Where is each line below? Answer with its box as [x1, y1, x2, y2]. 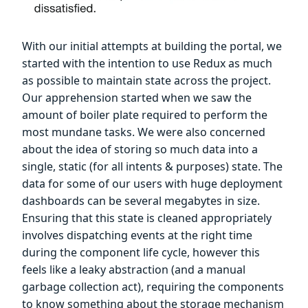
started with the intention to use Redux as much [22, 55, 272, 71]
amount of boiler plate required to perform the [22, 107, 267, 122]
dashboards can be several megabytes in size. [22, 192, 260, 208]
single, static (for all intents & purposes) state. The [22, 158, 283, 174]
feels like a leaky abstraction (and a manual [22, 261, 245, 277]
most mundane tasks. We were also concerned [22, 124, 265, 140]
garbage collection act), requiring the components [22, 278, 284, 294]
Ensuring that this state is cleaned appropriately [22, 210, 272, 225]
